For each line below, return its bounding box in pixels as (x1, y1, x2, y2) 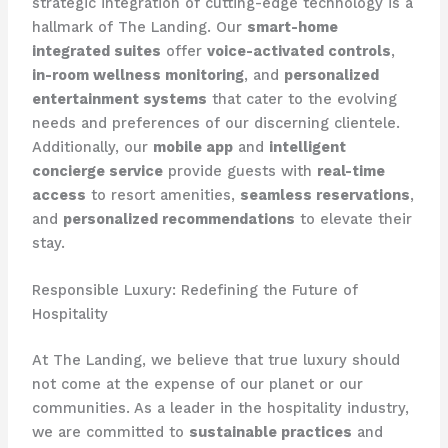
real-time (316, 161, 385, 180)
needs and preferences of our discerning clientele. (31, 113, 400, 132)
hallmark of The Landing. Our (31, 17, 247, 36)
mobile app (152, 137, 233, 156)
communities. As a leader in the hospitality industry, (31, 399, 409, 418)
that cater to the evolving (206, 89, 397, 108)
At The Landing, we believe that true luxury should (31, 351, 400, 370)
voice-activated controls (206, 41, 391, 60)
